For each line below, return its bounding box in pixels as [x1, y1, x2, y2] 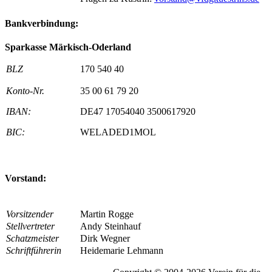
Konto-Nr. [6, 86, 44, 97]
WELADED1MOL [80, 127, 156, 138]
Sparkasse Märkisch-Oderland [5, 42, 131, 53]
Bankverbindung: [5, 18, 78, 29]
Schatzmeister [6, 233, 59, 243]
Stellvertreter [6, 220, 55, 231]
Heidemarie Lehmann [80, 245, 163, 256]
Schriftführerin [6, 245, 61, 256]
